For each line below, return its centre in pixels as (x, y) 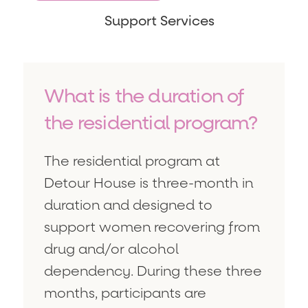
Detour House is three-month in (148, 183)
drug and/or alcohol (111, 249)
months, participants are (125, 293)
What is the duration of (144, 96)
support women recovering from (152, 227)
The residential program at (132, 161)
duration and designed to (128, 205)
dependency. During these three (153, 271)
